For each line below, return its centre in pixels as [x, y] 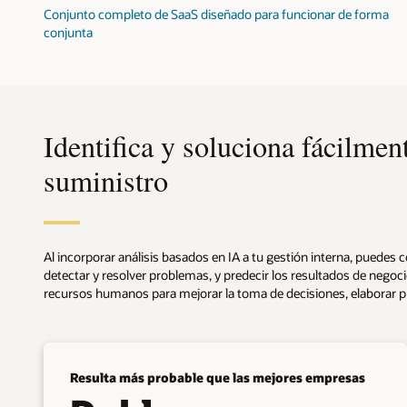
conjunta [68, 32]
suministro [106, 180]
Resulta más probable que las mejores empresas [217, 377]
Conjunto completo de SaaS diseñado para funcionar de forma [216, 14]
